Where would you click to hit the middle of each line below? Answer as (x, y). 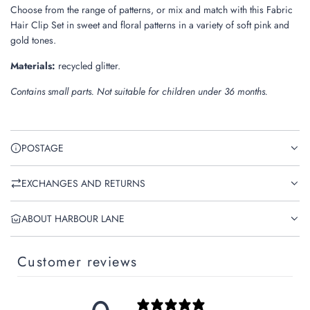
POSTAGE (43, 148)
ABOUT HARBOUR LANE (73, 218)
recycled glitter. (89, 65)
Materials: (34, 65)
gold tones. (33, 40)
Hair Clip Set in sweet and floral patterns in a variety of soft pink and (150, 25)
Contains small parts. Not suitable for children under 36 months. (139, 91)
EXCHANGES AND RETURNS (83, 183)
